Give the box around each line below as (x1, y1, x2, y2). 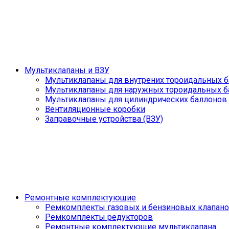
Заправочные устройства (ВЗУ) (45, 114, 163, 124)
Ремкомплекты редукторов (45, 212, 153, 222)
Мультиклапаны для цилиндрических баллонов (45, 95, 227, 104)
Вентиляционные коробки (45, 104, 145, 114)
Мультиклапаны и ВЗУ (25, 65, 109, 75)
